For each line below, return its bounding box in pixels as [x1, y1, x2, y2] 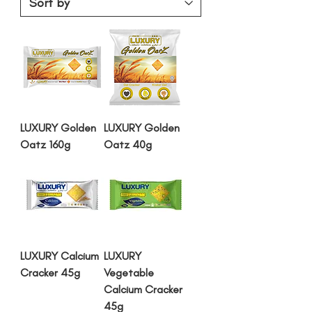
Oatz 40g [104, 138, 152, 151]
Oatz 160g [20, 138, 70, 151]
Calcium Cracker [104, 283, 182, 296]
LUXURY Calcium [20, 249, 99, 263]
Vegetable [104, 266, 154, 279]
